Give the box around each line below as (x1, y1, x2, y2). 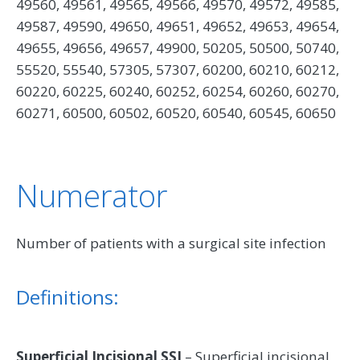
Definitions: (16, 283, 119, 310)
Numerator (16, 174, 167, 216)
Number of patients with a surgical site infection (16, 233, 326, 252)
